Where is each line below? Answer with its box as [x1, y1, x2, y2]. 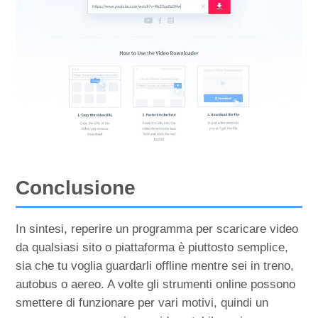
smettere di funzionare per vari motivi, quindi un [16, 296, 269, 310]
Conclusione [16, 177, 136, 199]
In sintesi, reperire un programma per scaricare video [16, 222, 299, 236]
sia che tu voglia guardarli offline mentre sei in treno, [16, 259, 295, 273]
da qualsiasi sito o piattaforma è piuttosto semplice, [16, 241, 289, 255]
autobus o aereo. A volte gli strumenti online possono [16, 278, 296, 292]
